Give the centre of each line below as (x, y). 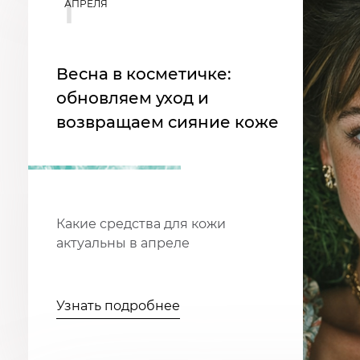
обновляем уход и (133, 98)
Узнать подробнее (118, 306)
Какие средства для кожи (141, 224)
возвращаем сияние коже (168, 123)
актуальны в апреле (123, 243)
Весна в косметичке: (144, 74)
